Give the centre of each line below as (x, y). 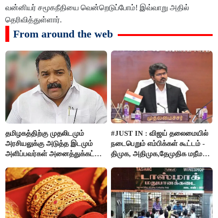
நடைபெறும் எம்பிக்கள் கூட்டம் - (158, 143)
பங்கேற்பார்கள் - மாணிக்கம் (47, 174)
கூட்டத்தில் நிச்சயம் (35, 164)
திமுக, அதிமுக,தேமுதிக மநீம (157, 154)
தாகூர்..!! (19, 184)
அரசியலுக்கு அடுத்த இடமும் (49, 143)
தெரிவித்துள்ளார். (34, 20)
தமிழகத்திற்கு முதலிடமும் (45, 133)
